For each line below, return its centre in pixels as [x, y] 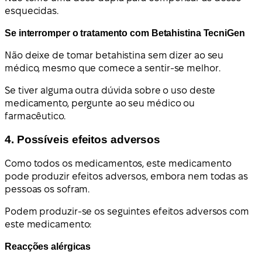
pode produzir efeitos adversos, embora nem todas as [126, 177]
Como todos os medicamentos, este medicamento [118, 164]
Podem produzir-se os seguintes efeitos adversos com [127, 212]
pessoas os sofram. [47, 189]
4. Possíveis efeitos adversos [83, 140]
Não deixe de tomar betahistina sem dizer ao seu [114, 55]
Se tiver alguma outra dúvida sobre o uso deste [110, 90]
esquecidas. [32, 11]
